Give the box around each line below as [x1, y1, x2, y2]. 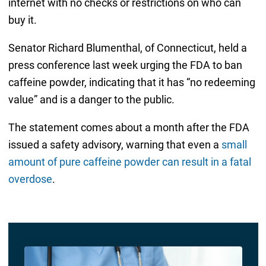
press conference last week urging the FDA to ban [8, 59, 242, 72]
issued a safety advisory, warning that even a [8, 138, 221, 151]
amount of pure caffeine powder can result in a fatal [8, 156, 251, 169]
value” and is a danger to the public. [8, 93, 175, 106]
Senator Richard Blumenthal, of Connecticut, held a [8, 42, 247, 55]
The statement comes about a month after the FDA [8, 121, 249, 134]
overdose [8, 173, 52, 186]
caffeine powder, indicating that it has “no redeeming [8, 76, 255, 89]
